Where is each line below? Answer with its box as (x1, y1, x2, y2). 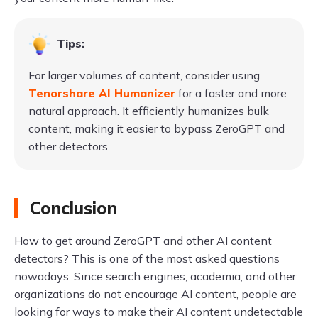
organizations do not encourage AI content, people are (14, 286, 297, 301)
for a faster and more (175, 85, 287, 100)
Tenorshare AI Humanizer (28, 85, 175, 100)
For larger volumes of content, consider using (28, 67, 260, 82)
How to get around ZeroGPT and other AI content (14, 233, 272, 248)
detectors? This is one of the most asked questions (14, 251, 280, 265)
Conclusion (30, 197, 117, 219)
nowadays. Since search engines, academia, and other (14, 268, 296, 283)
